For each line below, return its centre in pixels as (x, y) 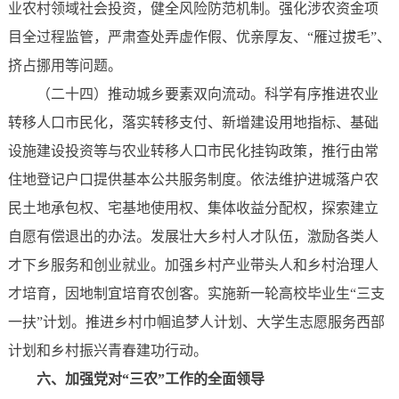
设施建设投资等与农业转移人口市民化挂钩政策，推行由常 (193, 151)
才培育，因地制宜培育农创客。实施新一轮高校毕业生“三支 (196, 294)
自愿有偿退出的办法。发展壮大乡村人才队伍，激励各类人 (193, 237)
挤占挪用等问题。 (65, 66)
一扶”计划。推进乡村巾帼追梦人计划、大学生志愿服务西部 (196, 322)
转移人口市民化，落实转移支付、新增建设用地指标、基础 (193, 123)
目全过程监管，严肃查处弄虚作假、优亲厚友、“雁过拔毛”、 (199, 37)
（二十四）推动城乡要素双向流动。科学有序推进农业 (207, 94)
